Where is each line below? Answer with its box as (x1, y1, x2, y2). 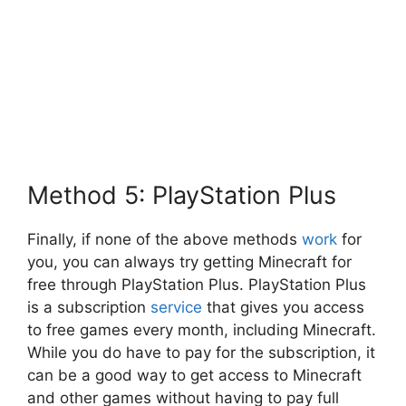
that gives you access (202, 298, 364, 317)
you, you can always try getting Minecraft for (27, 253, 352, 272)
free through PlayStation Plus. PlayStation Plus (27, 275, 366, 295)
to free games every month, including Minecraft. (27, 321, 376, 340)
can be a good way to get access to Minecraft (27, 366, 362, 385)
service (150, 298, 202, 317)
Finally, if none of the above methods (27, 230, 302, 249)
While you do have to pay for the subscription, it (27, 343, 375, 362)
